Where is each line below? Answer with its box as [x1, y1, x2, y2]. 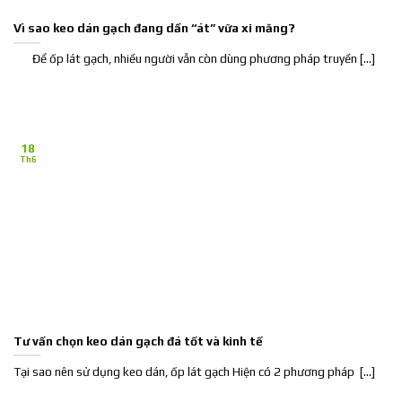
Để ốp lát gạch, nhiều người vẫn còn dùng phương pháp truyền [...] [13, 51, 375, 66]
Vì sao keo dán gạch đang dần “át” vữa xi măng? [13, 20, 295, 35]
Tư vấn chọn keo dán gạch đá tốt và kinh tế [13, 333, 263, 348]
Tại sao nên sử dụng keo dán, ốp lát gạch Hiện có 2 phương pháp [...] [13, 364, 375, 380]
